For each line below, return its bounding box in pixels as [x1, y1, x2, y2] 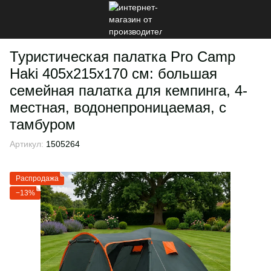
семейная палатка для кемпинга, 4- [10, 82, 247, 99]
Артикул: [10, 139, 44, 149]
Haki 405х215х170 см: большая [10, 65, 217, 82]
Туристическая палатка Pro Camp [10, 48, 235, 65]
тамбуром [10, 116, 76, 132]
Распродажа [16, 174, 59, 183]
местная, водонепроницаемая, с [10, 99, 226, 116]
